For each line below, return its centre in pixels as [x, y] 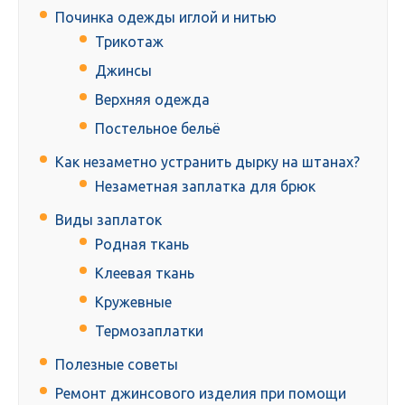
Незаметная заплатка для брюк [205, 187]
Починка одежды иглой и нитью [166, 18]
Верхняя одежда [152, 100]
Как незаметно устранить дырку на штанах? [207, 162]
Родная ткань [142, 245]
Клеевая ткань [145, 273]
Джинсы [123, 71]
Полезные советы [117, 365]
